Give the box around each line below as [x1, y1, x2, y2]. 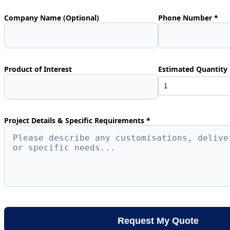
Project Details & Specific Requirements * [4, 116, 150, 126]
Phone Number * [158, 13, 218, 23]
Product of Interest [4, 64, 72, 74]
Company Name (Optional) [4, 13, 99, 23]
